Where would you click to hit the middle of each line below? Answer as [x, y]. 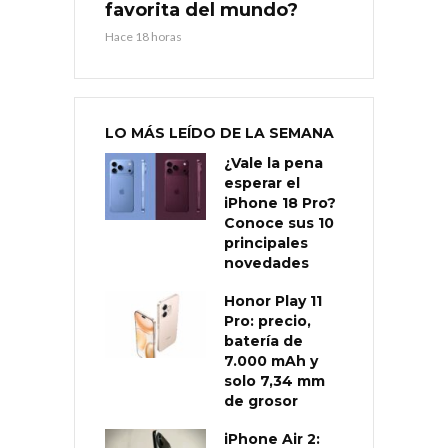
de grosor [261, 400]
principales [266, 242]
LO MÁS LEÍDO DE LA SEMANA [219, 132]
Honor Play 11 [273, 300]
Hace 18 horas [143, 36]
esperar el [262, 182]
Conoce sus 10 [279, 222]
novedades [266, 262]
